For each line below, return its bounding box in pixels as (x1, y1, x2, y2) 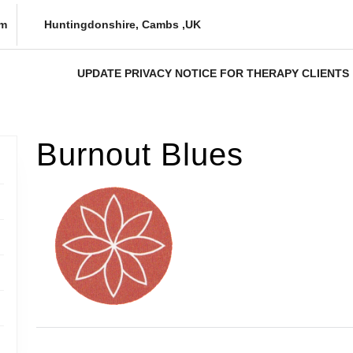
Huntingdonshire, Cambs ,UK (40, 17, 201, 31)
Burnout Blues (36, 137, 243, 172)
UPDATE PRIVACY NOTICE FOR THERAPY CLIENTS (77, 67, 349, 80)
